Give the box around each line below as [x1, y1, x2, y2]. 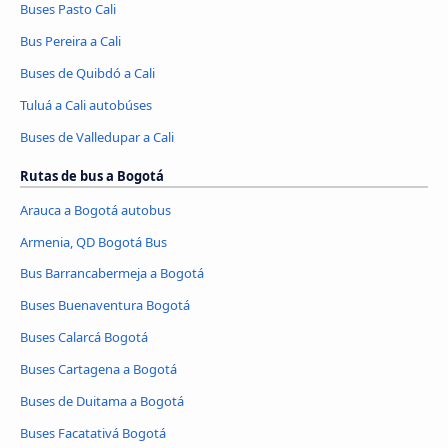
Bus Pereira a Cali [20, 31, 121, 50]
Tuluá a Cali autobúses [20, 95, 152, 114]
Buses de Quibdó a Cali [20, 63, 155, 82]
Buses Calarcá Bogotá [20, 328, 148, 347]
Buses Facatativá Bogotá [20, 424, 166, 443]
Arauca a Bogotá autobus [20, 200, 171, 219]
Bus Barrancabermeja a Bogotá [20, 264, 204, 283]
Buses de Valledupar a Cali [20, 127, 174, 146]
